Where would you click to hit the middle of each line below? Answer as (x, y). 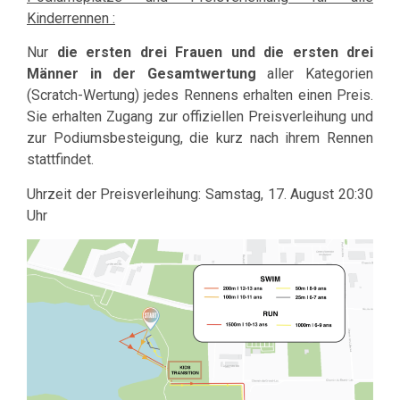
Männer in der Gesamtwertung (142, 74)
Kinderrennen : (71, 18)
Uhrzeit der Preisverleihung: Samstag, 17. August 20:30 (200, 194)
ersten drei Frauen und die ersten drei (229, 53)
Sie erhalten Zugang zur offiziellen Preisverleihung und (200, 117)
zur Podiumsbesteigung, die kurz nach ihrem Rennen (200, 138)
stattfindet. (60, 160)
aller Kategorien (315, 74)
